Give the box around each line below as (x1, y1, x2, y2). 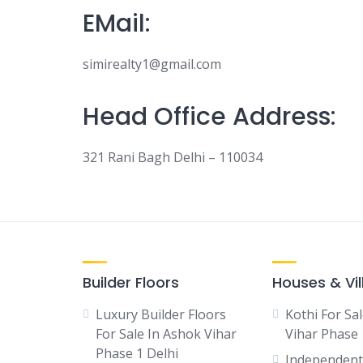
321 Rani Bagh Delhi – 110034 (83, 148, 263, 166)
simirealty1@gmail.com (83, 55, 221, 73)
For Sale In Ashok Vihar (96, 325, 237, 343)
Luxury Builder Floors (96, 305, 226, 323)
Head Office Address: (83, 100, 336, 134)
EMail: (83, 6, 151, 41)
